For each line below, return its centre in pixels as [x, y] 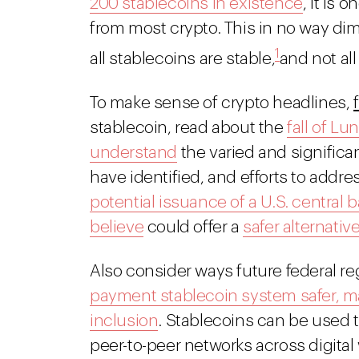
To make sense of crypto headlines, [222, 103]
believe [117, 227]
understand [133, 153]
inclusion [124, 321]
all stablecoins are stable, [183, 59]
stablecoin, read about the [189, 128]
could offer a [194, 227]
